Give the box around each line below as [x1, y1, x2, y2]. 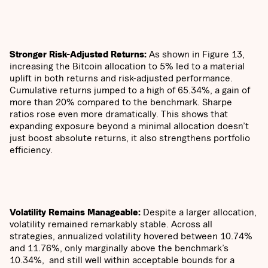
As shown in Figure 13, [149, 48, 245, 60]
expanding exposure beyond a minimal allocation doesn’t [10, 120, 249, 132]
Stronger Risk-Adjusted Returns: [10, 48, 149, 60]
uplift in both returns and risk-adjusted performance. [10, 72, 233, 84]
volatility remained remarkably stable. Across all [10, 218, 212, 230]
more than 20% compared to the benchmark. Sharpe [10, 96, 232, 108]
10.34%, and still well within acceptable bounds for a [10, 254, 234, 266]
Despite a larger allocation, [141, 206, 257, 218]
